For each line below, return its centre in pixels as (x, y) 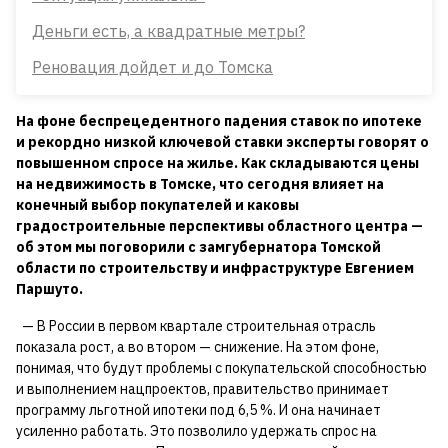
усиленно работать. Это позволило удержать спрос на (196, 430)
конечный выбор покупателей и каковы (157, 204)
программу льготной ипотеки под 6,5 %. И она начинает (198, 409)
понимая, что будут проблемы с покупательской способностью (221, 367)
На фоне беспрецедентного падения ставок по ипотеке (219, 120)
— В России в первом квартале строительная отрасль (196, 325)
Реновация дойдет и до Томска (152, 66)
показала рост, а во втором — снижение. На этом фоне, (197, 346)
